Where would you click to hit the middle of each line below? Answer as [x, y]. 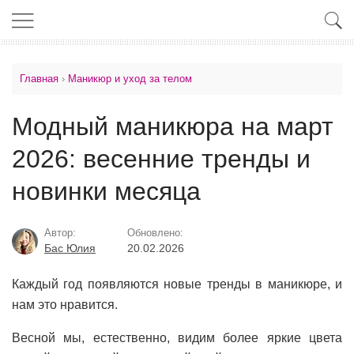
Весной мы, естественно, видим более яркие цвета [177, 338]
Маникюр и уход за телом [130, 79]
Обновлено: [155, 233]
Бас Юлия [70, 248]
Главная [39, 79]
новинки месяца [106, 191]
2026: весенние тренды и [161, 159]
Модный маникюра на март [173, 126]
